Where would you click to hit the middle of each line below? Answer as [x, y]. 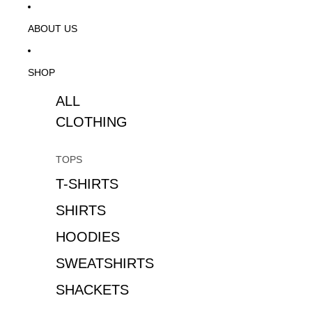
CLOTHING [92, 122]
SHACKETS [92, 290]
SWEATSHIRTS [105, 263]
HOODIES [88, 237]
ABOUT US [53, 28]
